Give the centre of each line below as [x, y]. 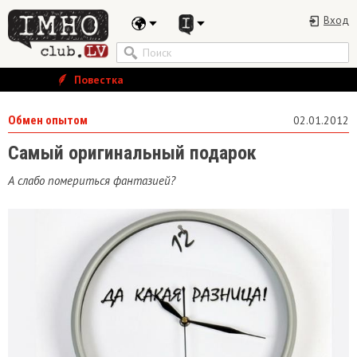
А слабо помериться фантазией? [92, 180]
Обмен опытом [48, 120]
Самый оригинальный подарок [132, 153]
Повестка [97, 80]
